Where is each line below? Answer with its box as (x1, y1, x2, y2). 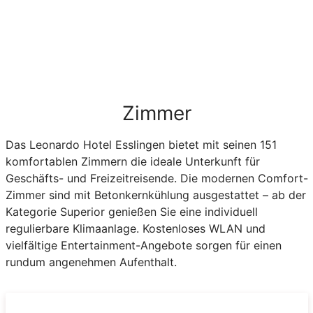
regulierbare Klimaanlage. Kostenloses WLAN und (5, 221, 265, 235)
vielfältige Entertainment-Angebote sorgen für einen (5, 238, 282, 252)
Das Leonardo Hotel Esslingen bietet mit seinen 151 (5, 137, 277, 152)
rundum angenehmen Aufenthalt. (5, 254, 177, 269)
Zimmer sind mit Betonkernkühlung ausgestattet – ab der (5, 187, 306, 202)
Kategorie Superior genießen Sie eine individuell (5, 204, 258, 219)
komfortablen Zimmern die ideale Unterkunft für (5, 154, 260, 168)
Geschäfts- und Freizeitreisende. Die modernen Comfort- (5, 170, 308, 185)
